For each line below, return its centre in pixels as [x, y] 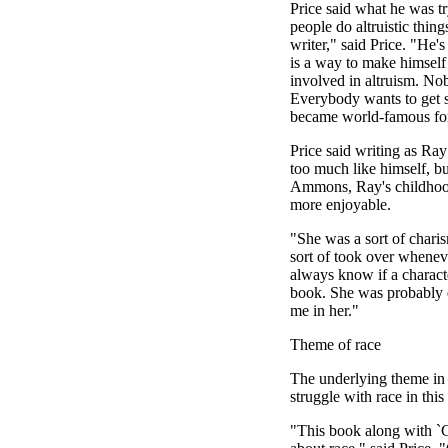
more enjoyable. [340, 204]
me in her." [324, 310]
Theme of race [335, 344]
